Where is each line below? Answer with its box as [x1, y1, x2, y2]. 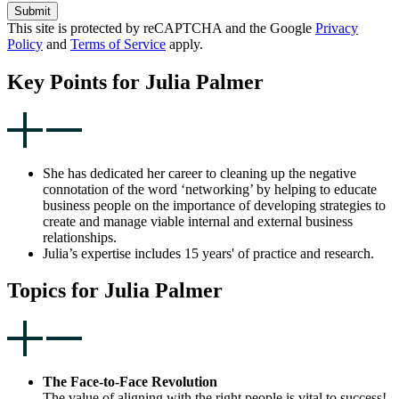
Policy [7, 36, 43, 52]
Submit [14, 4, 51, 18]
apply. [166, 36, 203, 52]
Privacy [315, 20, 358, 36]
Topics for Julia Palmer [7, 279, 223, 303]
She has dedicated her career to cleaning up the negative [43, 165, 356, 181]
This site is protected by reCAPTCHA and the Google [7, 20, 315, 36]
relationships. [43, 229, 117, 245]
